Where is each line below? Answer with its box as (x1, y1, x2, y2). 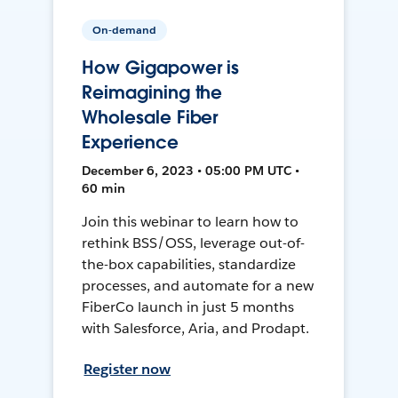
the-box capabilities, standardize (82, 255, 296, 275)
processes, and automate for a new (82, 276, 314, 296)
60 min (82, 180, 126, 197)
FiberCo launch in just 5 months (82, 298, 294, 317)
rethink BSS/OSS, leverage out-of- (82, 234, 305, 253)
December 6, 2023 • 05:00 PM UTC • (82, 163, 300, 179)
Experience (82, 131, 179, 155)
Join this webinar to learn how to (82, 212, 298, 232)
